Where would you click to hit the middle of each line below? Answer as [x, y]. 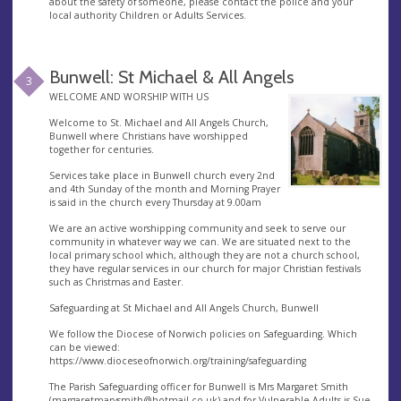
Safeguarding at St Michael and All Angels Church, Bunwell [183, 308]
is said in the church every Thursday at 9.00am [155, 203]
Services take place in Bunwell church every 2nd [162, 176]
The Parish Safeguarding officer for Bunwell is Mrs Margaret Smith [198, 387]
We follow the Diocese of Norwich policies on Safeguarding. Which [203, 334]
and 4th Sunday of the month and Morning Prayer [164, 189]
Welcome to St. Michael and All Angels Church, [158, 123]
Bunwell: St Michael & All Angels [171, 77]
